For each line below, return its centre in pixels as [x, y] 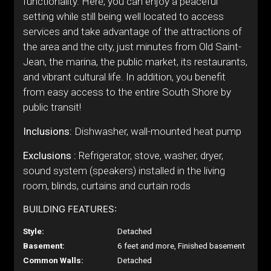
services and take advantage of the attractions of [132, 31]
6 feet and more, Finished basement [181, 246]
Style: [33, 231]
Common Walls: [53, 260]
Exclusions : [49, 155]
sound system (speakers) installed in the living [124, 171]
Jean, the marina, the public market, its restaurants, [135, 62]
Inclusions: [47, 131]
